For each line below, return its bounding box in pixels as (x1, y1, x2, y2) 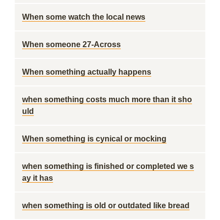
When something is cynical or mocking (22, 135, 166, 143)
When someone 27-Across (22, 40, 121, 49)
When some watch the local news (22, 13, 145, 21)
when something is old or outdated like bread (22, 201, 190, 210)
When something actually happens (22, 68, 151, 76)
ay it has (22, 174, 53, 182)
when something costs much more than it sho (22, 95, 192, 104)
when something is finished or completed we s (22, 162, 194, 170)
